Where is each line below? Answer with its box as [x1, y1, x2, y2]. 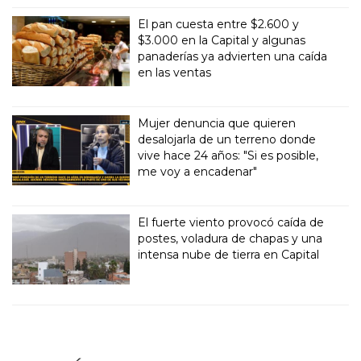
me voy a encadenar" [138, 164, 258, 180]
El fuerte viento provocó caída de [138, 215, 325, 230]
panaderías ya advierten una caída [138, 49, 328, 64]
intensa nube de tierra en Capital [138, 247, 320, 263]
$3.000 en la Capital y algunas [138, 33, 306, 48]
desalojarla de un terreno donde [138, 132, 317, 147]
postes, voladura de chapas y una [138, 231, 323, 247]
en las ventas [138, 65, 212, 81]
